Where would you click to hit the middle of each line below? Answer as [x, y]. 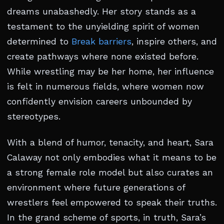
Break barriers [101, 41]
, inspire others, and [174, 41]
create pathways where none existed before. [103, 56]
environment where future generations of [96, 187]
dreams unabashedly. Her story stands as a [101, 11]
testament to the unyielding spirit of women [103, 26]
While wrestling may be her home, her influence [110, 71]
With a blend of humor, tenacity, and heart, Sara [110, 142]
